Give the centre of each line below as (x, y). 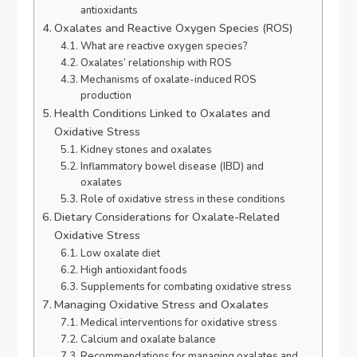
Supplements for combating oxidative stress (186, 287)
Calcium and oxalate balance (148, 340)
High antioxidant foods (133, 271)
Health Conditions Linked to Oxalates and (163, 114)
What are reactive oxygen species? (164, 47)
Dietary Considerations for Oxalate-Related (167, 217)
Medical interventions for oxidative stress (178, 323)
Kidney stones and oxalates (146, 150)
